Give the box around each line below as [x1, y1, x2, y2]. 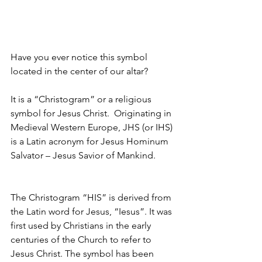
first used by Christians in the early [11, 220, 153, 232]
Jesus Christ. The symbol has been [11, 248, 156, 260]
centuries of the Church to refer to [11, 234, 154, 246]
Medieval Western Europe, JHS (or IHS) [11, 122, 175, 133]
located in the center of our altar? [11, 65, 148, 77]
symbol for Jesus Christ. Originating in [11, 108, 174, 119]
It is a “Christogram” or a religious [11, 94, 154, 105]
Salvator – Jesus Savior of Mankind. [11, 150, 156, 161]
